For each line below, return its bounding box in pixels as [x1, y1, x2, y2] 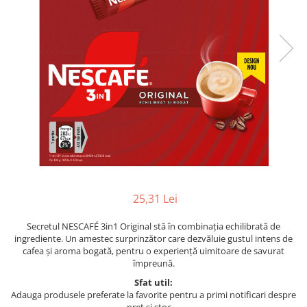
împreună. [132, 257, 175, 270]
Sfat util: [134, 276, 173, 289]
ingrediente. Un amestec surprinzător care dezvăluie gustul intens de [14, 232, 293, 245]
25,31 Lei [132, 191, 177, 207]
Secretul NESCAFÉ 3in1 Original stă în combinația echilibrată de [27, 220, 280, 233]
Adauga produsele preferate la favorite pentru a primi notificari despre [11, 288, 296, 302]
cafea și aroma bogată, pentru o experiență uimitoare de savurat [23, 245, 284, 258]
